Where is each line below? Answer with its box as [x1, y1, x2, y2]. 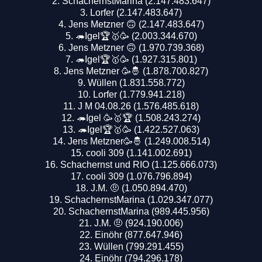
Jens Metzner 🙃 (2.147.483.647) [68, 19, 204, 29]
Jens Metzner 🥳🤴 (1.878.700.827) [64, 65, 208, 76]
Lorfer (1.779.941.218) [92, 89, 185, 99]
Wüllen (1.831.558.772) [87, 77, 185, 88]
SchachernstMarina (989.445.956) [68, 206, 209, 216]
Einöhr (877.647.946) [95, 229, 182, 240]
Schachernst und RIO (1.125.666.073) [60, 159, 217, 170]
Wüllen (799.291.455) [94, 241, 184, 251]
